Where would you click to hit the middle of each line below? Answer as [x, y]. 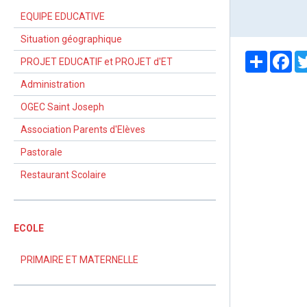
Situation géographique [71, 39]
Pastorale [41, 152]
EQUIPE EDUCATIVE [63, 16]
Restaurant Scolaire [63, 175]
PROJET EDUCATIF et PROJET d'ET [97, 62]
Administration [53, 84]
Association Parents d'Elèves [83, 130]
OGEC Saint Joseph [62, 107]
